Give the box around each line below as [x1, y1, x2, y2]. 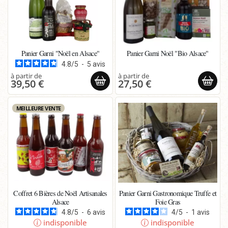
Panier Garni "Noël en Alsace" [21, 48, 100, 59]
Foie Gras [155, 196, 181, 207]
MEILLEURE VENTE [16, 104, 61, 112]
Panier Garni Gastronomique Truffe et [119, 188, 217, 198]
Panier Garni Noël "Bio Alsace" [127, 48, 209, 59]
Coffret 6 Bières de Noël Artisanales [13, 188, 107, 198]
